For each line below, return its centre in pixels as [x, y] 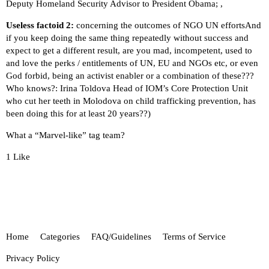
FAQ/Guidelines [121, 237]
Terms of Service [194, 237]
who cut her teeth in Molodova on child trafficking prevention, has [131, 101]
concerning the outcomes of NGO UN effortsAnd [168, 25]
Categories [60, 237]
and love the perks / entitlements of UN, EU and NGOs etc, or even [132, 63]
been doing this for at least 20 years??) [78, 113]
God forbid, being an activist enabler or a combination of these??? [130, 75]
